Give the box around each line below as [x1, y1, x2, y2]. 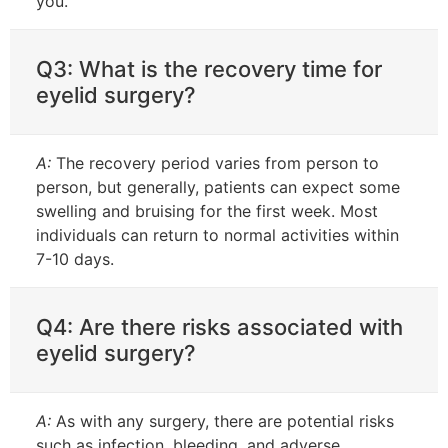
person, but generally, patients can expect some [36, 176, 400, 197]
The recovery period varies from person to [51, 152, 379, 173]
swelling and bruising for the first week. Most [36, 200, 378, 221]
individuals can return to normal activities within [36, 224, 399, 245]
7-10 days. [36, 248, 114, 269]
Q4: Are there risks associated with [36, 313, 403, 340]
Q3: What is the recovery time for [36, 55, 382, 82]
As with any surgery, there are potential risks [51, 410, 394, 431]
